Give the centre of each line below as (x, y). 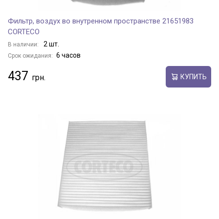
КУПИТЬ (193, 77)
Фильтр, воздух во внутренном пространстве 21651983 (101, 21)
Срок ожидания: (30, 56)
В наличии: (24, 44)
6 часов (68, 55)
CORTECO (24, 32)
